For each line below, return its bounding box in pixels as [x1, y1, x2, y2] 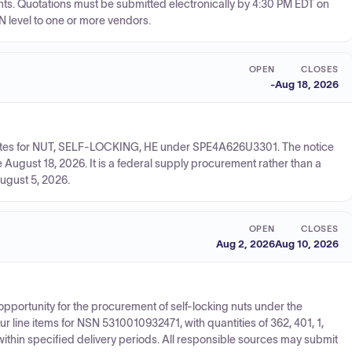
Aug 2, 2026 [216, 237, 275, 250]
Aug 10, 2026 [275, 237, 339, 250]
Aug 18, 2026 [275, 78, 339, 90]
